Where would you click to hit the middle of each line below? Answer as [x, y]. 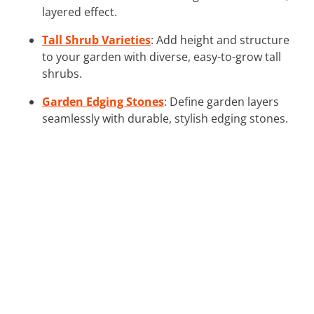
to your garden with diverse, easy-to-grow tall [162, 56]
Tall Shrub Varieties [96, 40]
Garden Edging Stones [103, 101]
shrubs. [62, 73]
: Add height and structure [220, 40]
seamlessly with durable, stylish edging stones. [165, 118]
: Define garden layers [221, 101]
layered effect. [80, 12]
